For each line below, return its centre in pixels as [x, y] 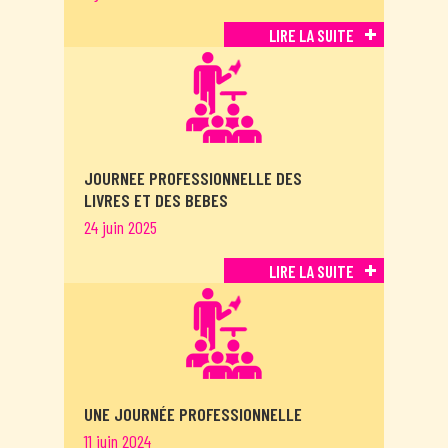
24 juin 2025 [120, 227]
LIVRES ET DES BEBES [156, 200]
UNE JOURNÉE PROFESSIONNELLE [193, 414]
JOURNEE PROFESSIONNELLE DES [193, 178]
